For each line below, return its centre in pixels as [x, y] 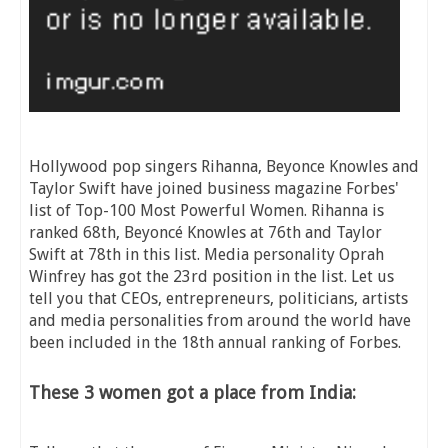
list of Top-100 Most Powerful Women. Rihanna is [206, 211]
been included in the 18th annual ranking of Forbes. [217, 343]
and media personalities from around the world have [220, 321]
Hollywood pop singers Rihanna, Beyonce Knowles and [224, 167]
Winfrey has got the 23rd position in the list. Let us [211, 277]
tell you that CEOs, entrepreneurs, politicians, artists [218, 299]
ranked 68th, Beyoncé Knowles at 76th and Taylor [205, 233]
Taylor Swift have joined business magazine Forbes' [214, 189]
